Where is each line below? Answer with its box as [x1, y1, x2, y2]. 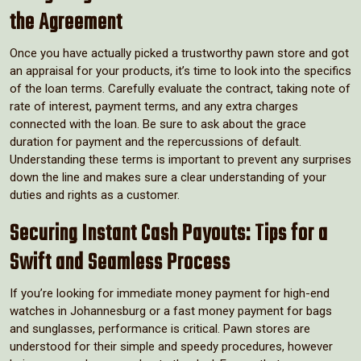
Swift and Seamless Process [10, 245, 230, 280]
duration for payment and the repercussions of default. [10, 134, 301, 149]
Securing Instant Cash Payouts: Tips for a [10, 216, 328, 251]
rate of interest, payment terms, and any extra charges [10, 98, 298, 114]
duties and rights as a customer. [10, 187, 180, 202]
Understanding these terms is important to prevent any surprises [10, 151, 351, 167]
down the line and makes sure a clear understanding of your [10, 169, 326, 185]
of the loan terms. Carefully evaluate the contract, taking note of [10, 81, 351, 96]
